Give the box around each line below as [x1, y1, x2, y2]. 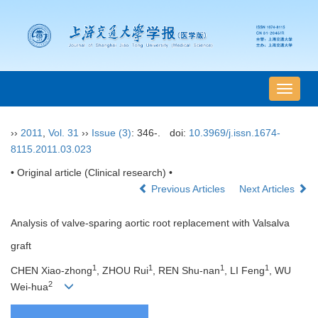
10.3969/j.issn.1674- [188, 127, 280, 139]
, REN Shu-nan [153, 265, 220, 277]
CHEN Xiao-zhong [11, 265, 92, 277]
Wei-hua [11, 281, 48, 293]
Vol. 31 [48, 127, 79, 139]
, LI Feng [224, 265, 265, 277]
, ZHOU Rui [97, 265, 148, 277]
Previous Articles [148, 183, 228, 195]
